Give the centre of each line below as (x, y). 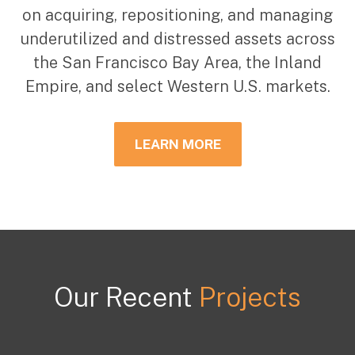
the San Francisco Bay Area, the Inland (177, 63)
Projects (247, 298)
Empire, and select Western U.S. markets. (177, 87)
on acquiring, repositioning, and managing (177, 15)
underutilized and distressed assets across (177, 39)
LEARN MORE (177, 145)
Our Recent (123, 298)
